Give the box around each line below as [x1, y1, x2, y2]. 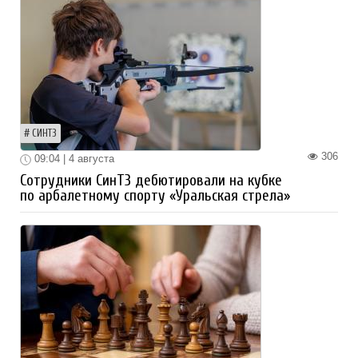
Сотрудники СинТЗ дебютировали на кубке [20, 171, 282, 189]
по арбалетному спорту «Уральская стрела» [20, 186, 290, 205]
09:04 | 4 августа [31, 153, 114, 165]
